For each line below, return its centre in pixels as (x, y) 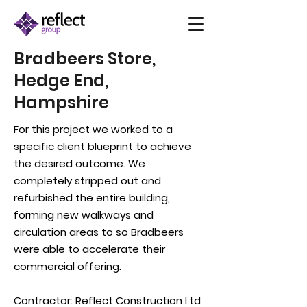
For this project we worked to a (93, 129)
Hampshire (61, 102)
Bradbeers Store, (85, 59)
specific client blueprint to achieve (102, 146)
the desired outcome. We (79, 163)
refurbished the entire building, (92, 198)
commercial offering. (67, 266)
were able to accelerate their (89, 249)
